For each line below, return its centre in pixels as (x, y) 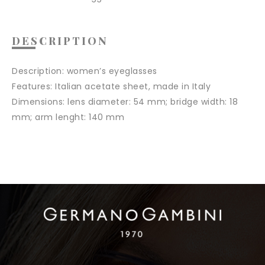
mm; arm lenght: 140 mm (68, 117)
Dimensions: (38, 102)
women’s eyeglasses (111, 71)
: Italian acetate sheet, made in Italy (130, 87)
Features (31, 87)
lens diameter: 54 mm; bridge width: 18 (151, 102)
